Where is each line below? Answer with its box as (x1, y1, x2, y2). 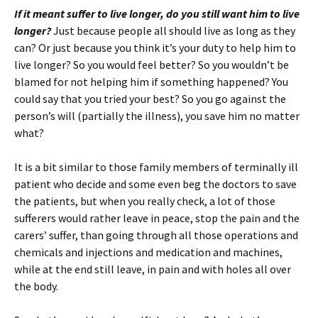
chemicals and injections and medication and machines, (14, 245, 283, 259)
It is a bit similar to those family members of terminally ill (14, 160, 298, 174)
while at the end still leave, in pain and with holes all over (14, 262, 291, 276)
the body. (14, 279, 58, 293)
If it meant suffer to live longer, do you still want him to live (14, 6, 300, 21)
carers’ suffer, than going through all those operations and (14, 228, 298, 242)
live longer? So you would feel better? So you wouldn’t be (14, 57, 289, 72)
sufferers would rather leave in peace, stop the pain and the (14, 211, 300, 225)
